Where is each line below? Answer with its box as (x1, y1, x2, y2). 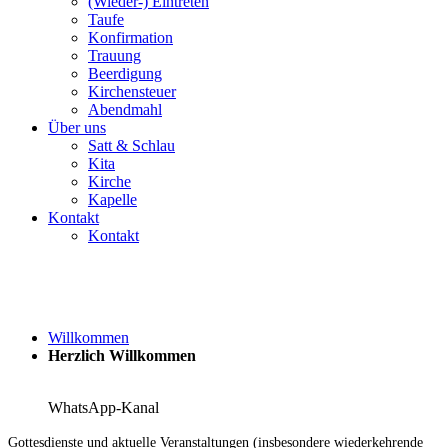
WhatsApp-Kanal (48, 399, 159, 417)
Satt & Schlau (88, 137, 175, 155)
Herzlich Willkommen (48, 347, 196, 365)
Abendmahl (88, 101, 162, 119)
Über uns (48, 119, 106, 137)
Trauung (88, 47, 141, 65)
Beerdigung (88, 65, 162, 83)
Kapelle (88, 191, 137, 209)
